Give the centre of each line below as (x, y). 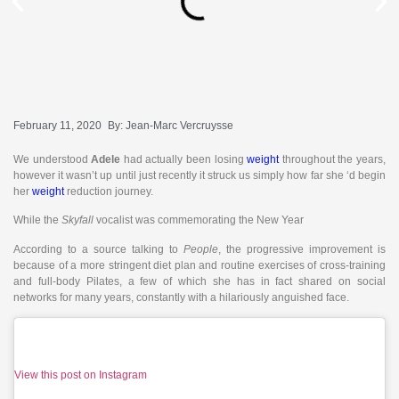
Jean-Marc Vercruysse (179, 126)
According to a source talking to (98, 249)
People (201, 249)
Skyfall (77, 220)
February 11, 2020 (57, 126)
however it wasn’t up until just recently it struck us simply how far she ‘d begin (199, 175)
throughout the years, (333, 159)
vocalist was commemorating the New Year (199, 220)
